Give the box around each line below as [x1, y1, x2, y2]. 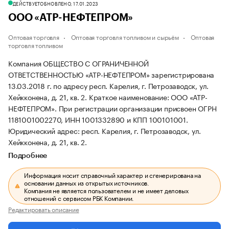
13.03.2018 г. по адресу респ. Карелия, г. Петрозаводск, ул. [8, 80, 209, 91]
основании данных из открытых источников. [24, 177, 150, 187]
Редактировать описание [8, 204, 79, 214]
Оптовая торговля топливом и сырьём [71, 32, 179, 41]
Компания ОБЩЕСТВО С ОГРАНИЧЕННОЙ [8, 57, 149, 68]
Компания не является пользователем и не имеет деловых [24, 185, 189, 195]
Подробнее [8, 152, 48, 159]
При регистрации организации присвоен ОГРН [58, 102, 217, 113]
